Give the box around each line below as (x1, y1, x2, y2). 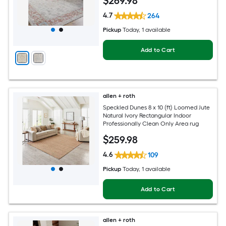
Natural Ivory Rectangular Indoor (103, 111, 192, 119)
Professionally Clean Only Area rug (103, 120, 199, 127)
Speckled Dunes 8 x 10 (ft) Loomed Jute (103, 103, 210, 111)
